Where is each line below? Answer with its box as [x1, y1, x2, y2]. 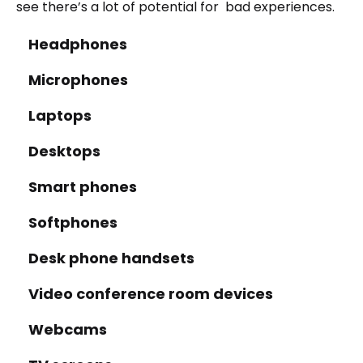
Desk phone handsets [28, 248, 194, 268]
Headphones [28, 34, 127, 54]
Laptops [28, 105, 92, 126]
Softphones [28, 212, 117, 233]
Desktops [28, 141, 100, 161]
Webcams [28, 319, 110, 340]
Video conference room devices [28, 284, 273, 304]
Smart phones [28, 177, 137, 197]
